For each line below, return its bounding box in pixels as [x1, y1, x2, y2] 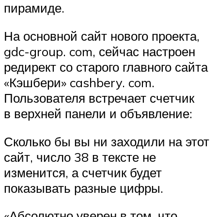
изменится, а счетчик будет [4, 164, 162, 180]
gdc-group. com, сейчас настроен [4, 43, 195, 59]
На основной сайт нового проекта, [4, 28, 200, 44]
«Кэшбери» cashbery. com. [4, 74, 155, 90]
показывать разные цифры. [4, 180, 163, 196]
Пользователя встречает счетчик [4, 90, 194, 106]
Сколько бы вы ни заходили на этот [4, 133, 209, 149]
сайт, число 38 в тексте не [4, 149, 156, 165]
